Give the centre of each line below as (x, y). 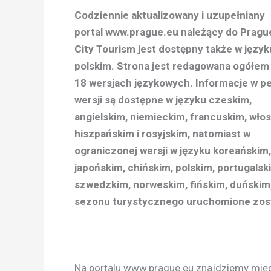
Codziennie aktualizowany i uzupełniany (170, 15)
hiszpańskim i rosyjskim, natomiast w (162, 134)
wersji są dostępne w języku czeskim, (163, 100)
